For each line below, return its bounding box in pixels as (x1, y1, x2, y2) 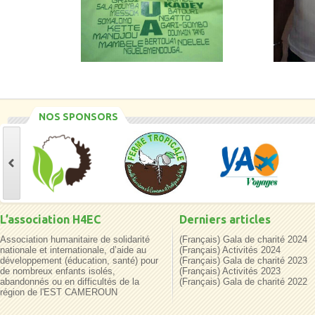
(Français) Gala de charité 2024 (179, 234, 307, 245)
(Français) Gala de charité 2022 (179, 276, 307, 287)
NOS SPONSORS (39, 111, 118, 122)
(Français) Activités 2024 (179, 245, 281, 255)
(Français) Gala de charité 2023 (179, 255, 307, 266)
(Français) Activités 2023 (179, 266, 281, 276)
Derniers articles (179, 213, 271, 226)
